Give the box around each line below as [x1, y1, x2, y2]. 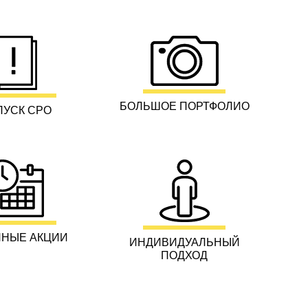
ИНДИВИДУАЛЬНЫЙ [129, 234, 240, 250]
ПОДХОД [161, 247, 208, 263]
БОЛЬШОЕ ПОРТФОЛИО [119, 98, 250, 113]
